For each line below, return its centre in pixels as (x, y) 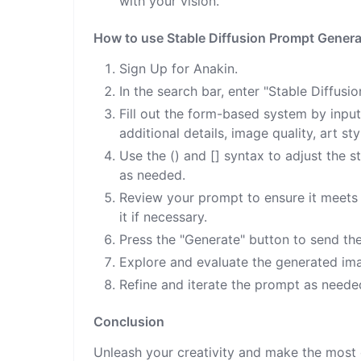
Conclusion (129, 321)
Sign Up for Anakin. (179, 68)
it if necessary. (164, 216)
